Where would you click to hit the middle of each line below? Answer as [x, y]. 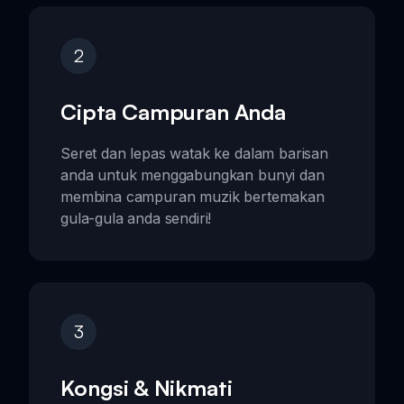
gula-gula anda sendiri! [136, 218]
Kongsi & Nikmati [147, 387]
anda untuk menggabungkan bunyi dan [193, 174]
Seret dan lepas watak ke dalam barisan [194, 153]
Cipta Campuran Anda [173, 111]
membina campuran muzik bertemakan [193, 196]
